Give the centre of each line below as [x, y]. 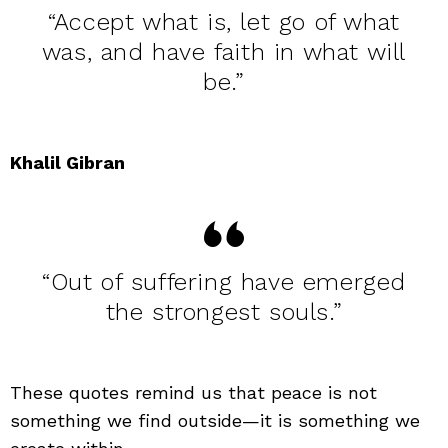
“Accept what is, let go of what [224, 21]
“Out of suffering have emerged [223, 281]
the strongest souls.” [224, 311]
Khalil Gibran [67, 162]
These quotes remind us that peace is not [193, 392]
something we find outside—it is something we [215, 420]
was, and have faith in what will [224, 51]
